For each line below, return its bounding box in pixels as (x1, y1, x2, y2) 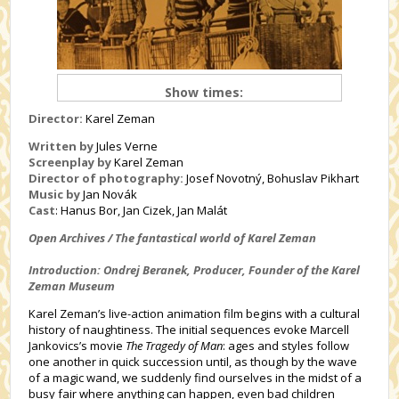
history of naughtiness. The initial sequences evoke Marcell (28, 322, 350, 338)
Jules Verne (94, 138, 159, 154)
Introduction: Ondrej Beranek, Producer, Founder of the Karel (28, 262, 361, 278)
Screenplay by (28, 154, 112, 170)
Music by (28, 186, 81, 202)
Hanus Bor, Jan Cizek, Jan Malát (61, 202, 228, 218)
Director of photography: (28, 170, 187, 186)
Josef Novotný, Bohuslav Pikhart (186, 170, 360, 186)
